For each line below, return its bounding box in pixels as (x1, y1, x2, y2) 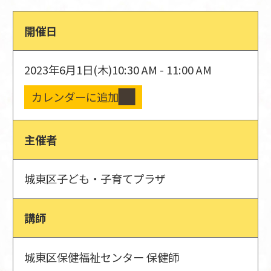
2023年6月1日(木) (24, 62, 113, 78)
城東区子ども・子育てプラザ (24, 171, 166, 187)
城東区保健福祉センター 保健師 (24, 249, 180, 265)
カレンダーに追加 (31, 88, 119, 105)
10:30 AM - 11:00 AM (112, 62, 212, 78)
